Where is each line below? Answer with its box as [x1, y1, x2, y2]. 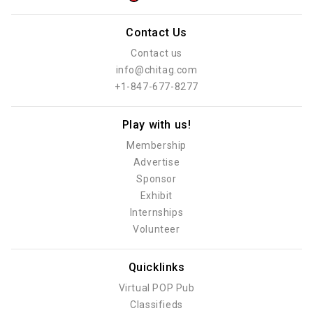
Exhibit [140, 190, 173, 202]
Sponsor [136, 173, 177, 185]
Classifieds [130, 299, 183, 311]
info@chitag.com [115, 64, 198, 76]
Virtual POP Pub [118, 282, 195, 294]
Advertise [133, 156, 180, 168]
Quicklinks [128, 261, 185, 275]
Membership [126, 140, 187, 152]
